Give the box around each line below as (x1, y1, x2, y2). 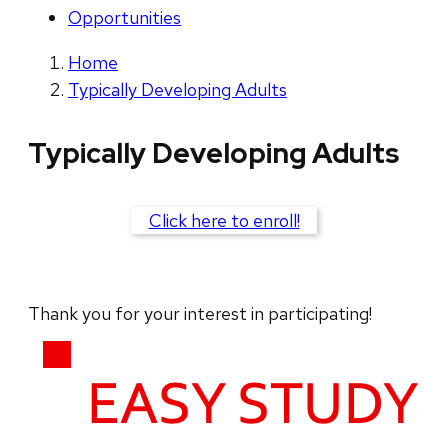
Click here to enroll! (148, 209, 300, 233)
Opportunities (68, 6, 181, 30)
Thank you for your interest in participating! (28, 302, 372, 326)
